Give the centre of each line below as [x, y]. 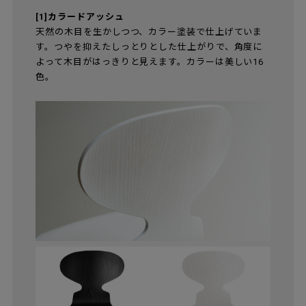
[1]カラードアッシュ [80, 16]
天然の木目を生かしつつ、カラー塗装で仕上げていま [149, 31]
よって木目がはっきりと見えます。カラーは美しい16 [150, 61]
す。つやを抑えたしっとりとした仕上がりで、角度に [149, 46]
